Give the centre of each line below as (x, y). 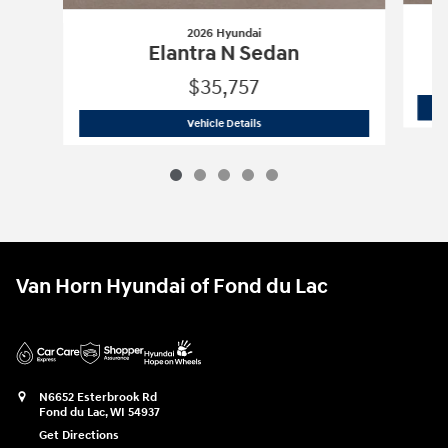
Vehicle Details (223, 124)
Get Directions (79, 435)
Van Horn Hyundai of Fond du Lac (172, 286)
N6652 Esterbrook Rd (98, 397)
